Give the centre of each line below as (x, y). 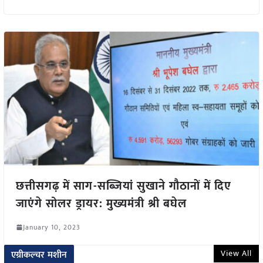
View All (237, 253)
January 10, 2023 (51, 227)
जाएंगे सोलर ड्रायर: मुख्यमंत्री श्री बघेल (101, 203)
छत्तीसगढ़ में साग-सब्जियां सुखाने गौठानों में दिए (123, 186)
